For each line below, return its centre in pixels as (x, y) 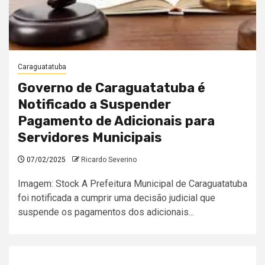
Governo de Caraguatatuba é (112, 88)
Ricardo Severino (109, 160)
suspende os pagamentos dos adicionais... (106, 212)
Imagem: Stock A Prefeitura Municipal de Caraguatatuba (132, 184)
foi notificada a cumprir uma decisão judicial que (117, 198)
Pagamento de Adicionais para (116, 121)
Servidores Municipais (90, 138)
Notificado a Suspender (94, 104)
